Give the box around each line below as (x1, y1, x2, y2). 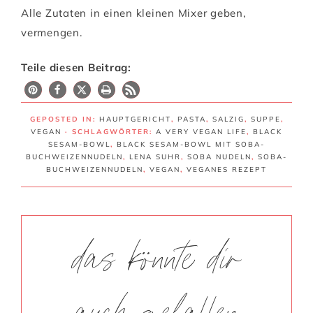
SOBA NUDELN (187, 152, 252, 162)
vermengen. (21, 26, 82, 40)
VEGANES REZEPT (187, 165, 267, 175)
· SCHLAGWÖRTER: (65, 127, 156, 137)
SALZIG (212, 115, 245, 124)
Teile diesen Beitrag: (21, 61, 131, 75)
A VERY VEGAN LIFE (156, 127, 247, 137)
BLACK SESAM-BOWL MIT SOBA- (117, 140, 265, 150)
